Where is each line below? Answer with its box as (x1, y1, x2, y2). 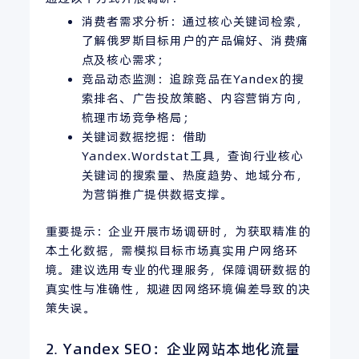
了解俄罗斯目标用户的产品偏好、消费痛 (81, 31, 309, 49)
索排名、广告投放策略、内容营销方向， (81, 89, 309, 107)
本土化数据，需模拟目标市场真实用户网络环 (45, 242, 298, 260)
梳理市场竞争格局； (81, 108, 196, 126)
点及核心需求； (81, 50, 170, 68)
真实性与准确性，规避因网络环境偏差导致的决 (45, 280, 311, 298)
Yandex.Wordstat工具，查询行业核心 (81, 147, 304, 164)
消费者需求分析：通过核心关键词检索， (81, 12, 309, 30)
